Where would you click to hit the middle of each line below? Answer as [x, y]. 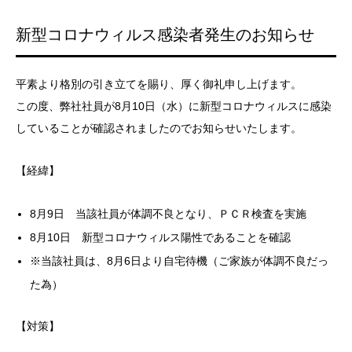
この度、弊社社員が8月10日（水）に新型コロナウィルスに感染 [174, 106]
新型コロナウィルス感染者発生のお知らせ [165, 35]
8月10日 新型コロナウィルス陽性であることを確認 [161, 237]
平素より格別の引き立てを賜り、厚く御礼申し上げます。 [159, 84]
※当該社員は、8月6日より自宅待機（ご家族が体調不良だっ [180, 261]
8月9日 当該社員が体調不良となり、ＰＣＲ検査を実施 [169, 214]
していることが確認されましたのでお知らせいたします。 [159, 128]
